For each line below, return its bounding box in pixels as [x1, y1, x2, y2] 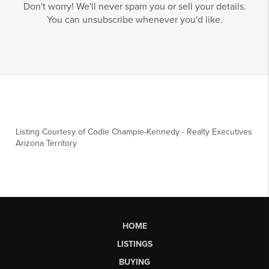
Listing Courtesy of [16, 127, 88, 137]
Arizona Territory [16, 138, 77, 148]
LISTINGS [116, 238, 153, 249]
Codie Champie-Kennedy [88, 127, 180, 137]
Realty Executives [187, 127, 253, 137]
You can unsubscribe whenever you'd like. [46, 14, 223, 26]
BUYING [119, 256, 150, 267]
